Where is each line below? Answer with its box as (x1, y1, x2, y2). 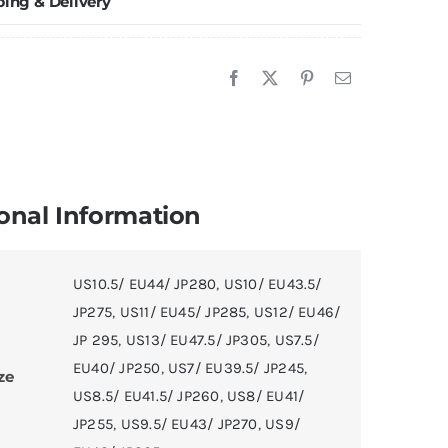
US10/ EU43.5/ (223, 274, 322, 293)
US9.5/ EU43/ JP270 (120, 414, 258, 433)
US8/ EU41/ (226, 386, 305, 405)
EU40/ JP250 (73, 358, 161, 377)
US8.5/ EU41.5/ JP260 (73, 386, 220, 405)
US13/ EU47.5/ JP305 (125, 330, 268, 349)
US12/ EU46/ (253, 302, 341, 321)
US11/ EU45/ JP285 (119, 302, 247, 321)
